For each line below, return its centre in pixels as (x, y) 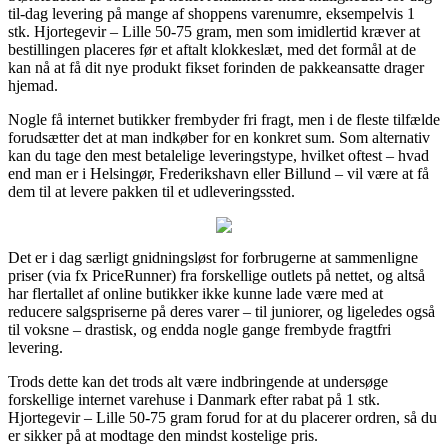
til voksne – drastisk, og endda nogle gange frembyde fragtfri (199, 329)
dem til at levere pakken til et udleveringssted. (151, 191)
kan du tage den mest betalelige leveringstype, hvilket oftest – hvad (218, 155)
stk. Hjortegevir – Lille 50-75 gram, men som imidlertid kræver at (214, 31)
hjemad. (33, 85)
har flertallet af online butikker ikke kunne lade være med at (195, 293)
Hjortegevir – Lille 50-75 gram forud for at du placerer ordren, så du (222, 417)
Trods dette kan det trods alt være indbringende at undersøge (198, 381)
